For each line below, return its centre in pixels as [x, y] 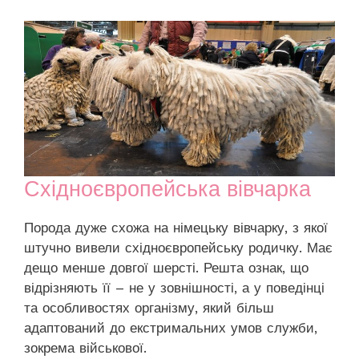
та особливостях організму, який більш [149, 307]
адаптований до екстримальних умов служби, [171, 327]
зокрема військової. [85, 347]
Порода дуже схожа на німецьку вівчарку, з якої [176, 227]
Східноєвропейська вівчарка [167, 189]
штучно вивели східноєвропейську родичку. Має [178, 247]
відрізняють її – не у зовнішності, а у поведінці [174, 287]
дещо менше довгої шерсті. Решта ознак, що [166, 267]
